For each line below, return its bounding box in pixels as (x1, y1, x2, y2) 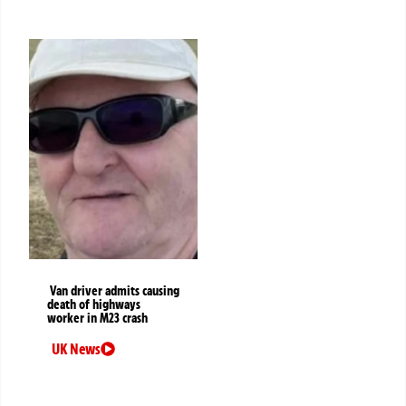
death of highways (47, 295, 140, 313)
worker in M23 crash (47, 309, 148, 326)
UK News (52, 339, 101, 358)
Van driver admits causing (50, 282, 179, 299)
